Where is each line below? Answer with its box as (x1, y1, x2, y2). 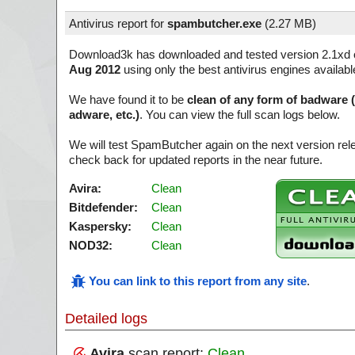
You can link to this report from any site (89, 274, 307, 288)
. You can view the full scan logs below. (139, 108, 340, 121)
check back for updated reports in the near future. (69, 153, 323, 166)
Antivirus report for (69, 17, 167, 30)
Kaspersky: (69, 219, 132, 233)
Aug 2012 (69, 63, 120, 76)
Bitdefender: (69, 200, 138, 214)
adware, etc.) (69, 108, 139, 121)
